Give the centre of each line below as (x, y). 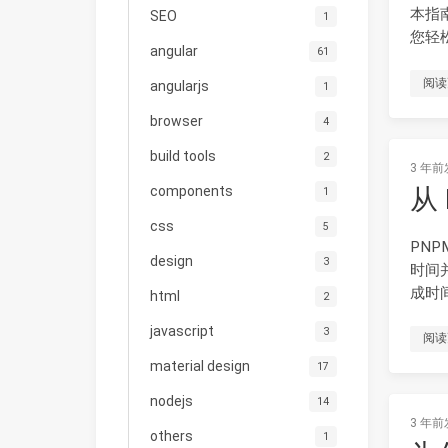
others (171, 435)
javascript (181, 330)
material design (199, 365)
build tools (182, 155)
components (191, 190)
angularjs (179, 85)
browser (176, 120)
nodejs (171, 400)
